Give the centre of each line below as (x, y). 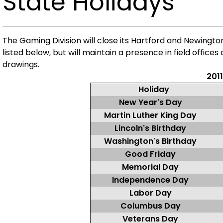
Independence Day (150, 180)
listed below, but (35, 53)
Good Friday (150, 154)
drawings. (21, 64)
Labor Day (150, 193)
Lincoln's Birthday (150, 128)
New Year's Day (150, 102)
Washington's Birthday (150, 141)
